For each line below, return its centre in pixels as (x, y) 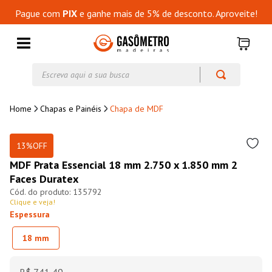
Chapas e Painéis (71, 109)
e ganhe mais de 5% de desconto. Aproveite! (167, 13)
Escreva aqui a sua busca (81, 68)
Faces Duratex (44, 179)
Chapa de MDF (137, 109)
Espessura (30, 214)
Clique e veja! (32, 202)
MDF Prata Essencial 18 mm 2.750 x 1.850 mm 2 (124, 165)
